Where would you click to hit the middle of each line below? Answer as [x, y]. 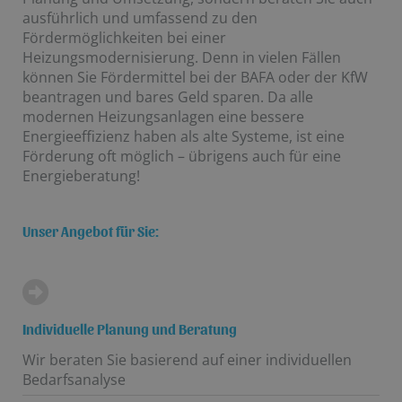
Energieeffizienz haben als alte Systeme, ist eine [184, 136]
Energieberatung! [81, 175]
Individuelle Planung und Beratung [130, 328]
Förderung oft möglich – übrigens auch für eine [182, 156]
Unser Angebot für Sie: [91, 231]
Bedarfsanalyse [74, 379]
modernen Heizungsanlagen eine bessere [163, 116]
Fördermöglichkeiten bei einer [124, 37]
